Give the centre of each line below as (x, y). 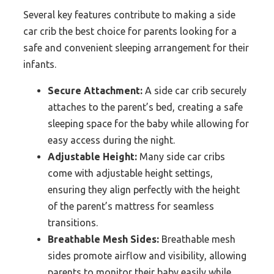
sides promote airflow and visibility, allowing (147, 256)
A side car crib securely (194, 91)
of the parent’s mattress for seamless (131, 206)
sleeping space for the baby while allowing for (148, 124)
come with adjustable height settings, (130, 173)
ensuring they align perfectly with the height (144, 190)
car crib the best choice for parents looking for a (130, 31)
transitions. (73, 223)
